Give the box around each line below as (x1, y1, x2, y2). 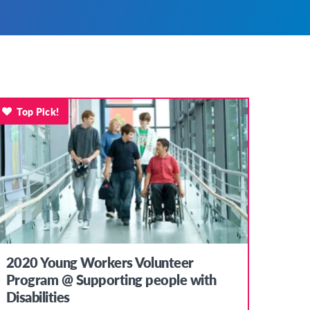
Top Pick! (17, 104, 60, 118)
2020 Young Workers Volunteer (6, 253, 194, 273)
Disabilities (6, 287, 70, 307)
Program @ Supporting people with (6, 270, 217, 290)
